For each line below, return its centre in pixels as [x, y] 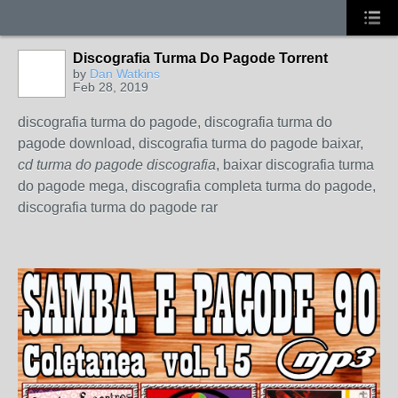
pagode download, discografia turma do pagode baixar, [191, 143]
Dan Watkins [125, 74]
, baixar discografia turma [295, 165]
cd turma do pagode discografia [117, 165]
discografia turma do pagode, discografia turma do [175, 122]
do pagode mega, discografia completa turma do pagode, [197, 186]
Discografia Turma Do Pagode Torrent [200, 58]
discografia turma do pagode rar [118, 207]
